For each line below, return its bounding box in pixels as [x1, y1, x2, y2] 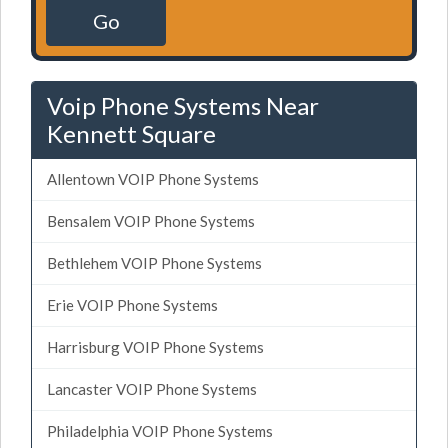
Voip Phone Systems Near [47, 90, 319, 120]
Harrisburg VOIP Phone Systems [47, 337, 264, 356]
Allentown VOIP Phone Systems [47, 169, 259, 188]
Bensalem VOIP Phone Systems [47, 211, 255, 230]
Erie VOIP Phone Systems [47, 295, 218, 314]
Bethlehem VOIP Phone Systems [47, 253, 262, 272]
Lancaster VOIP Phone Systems [47, 379, 257, 398]
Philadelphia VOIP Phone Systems [47, 421, 273, 440]
